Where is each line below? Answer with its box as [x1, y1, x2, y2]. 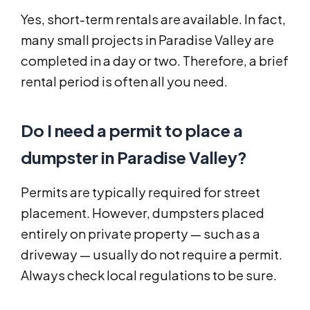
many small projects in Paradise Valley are [21, 32, 274, 48]
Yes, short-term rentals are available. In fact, [21, 11, 286, 28]
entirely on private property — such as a [21, 226, 260, 242]
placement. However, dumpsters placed [21, 205, 264, 221]
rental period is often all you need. [21, 73, 228, 90]
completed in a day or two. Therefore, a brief [21, 53, 289, 69]
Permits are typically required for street [21, 184, 260, 201]
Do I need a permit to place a [21, 120, 243, 141]
